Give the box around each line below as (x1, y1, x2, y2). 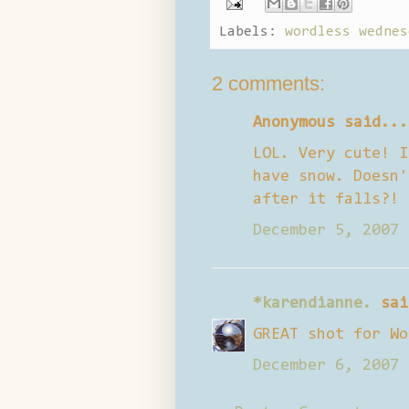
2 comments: (212, 71, 325, 95)
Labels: (219, 24, 285, 39)
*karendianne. (253, 295, 372, 312)
